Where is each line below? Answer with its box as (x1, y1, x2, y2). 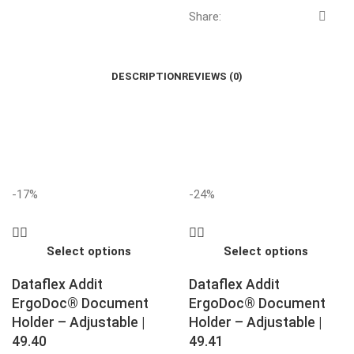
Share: (189, 9, 221, 24)
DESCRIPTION (111, 70, 182, 82)
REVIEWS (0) (182, 70, 243, 82)
